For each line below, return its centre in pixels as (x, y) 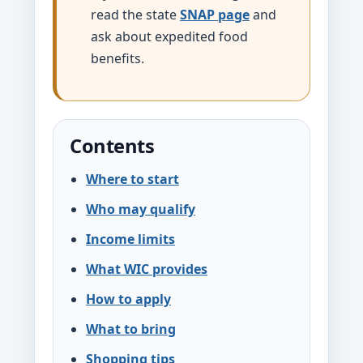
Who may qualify (141, 209)
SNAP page (215, 15)
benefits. (117, 58)
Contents (112, 146)
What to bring (131, 329)
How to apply (128, 299)
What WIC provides (147, 269)
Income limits (130, 239)
